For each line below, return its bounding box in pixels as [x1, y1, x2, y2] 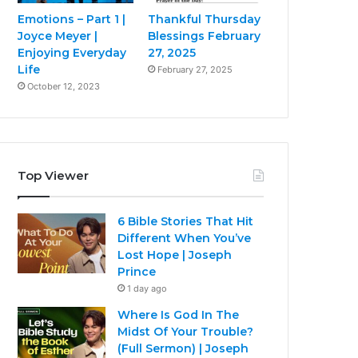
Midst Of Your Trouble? [117, 324, 254, 339]
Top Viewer [18, 167, 89, 183]
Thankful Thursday [148, 11, 261, 26]
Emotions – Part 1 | [18, 11, 126, 26]
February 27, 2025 [157, 63, 233, 75]
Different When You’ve [117, 230, 252, 245]
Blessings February [148, 28, 261, 43]
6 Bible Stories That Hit [117, 213, 254, 229]
